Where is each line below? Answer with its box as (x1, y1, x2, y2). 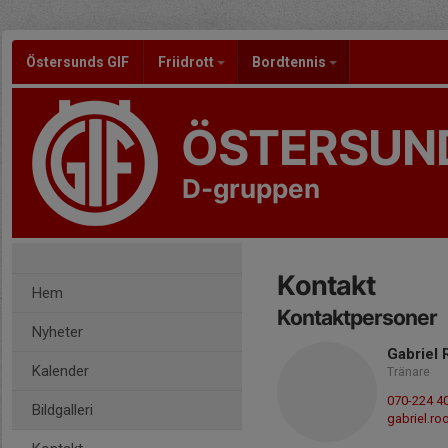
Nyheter (32, 323, 83, 341)
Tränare (387, 364, 430, 379)
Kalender (32, 362, 89, 380)
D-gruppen (182, 173, 320, 204)
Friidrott (158, 54, 217, 70)
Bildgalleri (32, 401, 93, 419)
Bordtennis (252, 54, 329, 70)
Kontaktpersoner (277, 305, 437, 330)
